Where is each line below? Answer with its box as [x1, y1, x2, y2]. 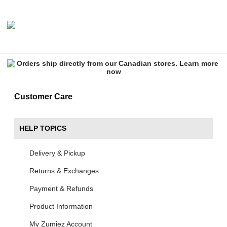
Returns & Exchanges [29, 167, 99, 175]
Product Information [29, 202, 93, 210]
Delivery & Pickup [29, 149, 85, 157]
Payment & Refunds [29, 184, 93, 193]
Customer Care [14, 92, 72, 101]
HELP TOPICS [19, 124, 68, 132]
